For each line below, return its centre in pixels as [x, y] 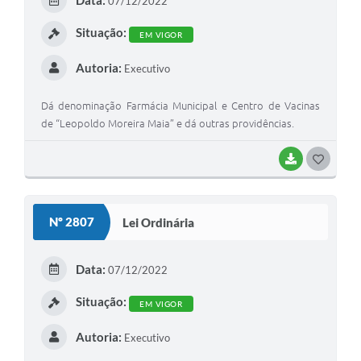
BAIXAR [320, 159]
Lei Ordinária [158, 222]
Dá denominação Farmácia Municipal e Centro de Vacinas [180, 106]
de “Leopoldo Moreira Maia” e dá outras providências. [168, 124]
